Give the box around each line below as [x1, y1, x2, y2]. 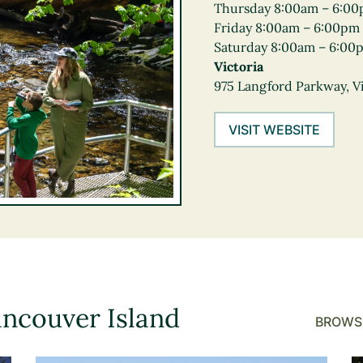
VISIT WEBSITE [228, 122, 320, 138]
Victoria [214, 58, 263, 75]
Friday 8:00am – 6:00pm [214, 19, 360, 36]
